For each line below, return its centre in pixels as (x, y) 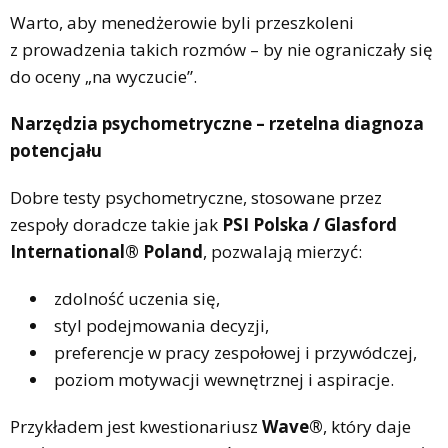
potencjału (56, 150)
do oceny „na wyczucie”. (103, 76)
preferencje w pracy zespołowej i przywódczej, (235, 352)
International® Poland (106, 251)
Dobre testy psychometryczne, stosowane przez (196, 197)
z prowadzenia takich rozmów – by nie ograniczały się (221, 49)
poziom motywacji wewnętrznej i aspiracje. (224, 379)
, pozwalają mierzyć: (282, 251)
